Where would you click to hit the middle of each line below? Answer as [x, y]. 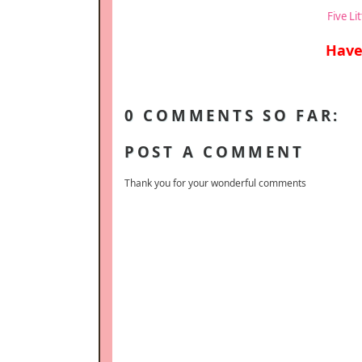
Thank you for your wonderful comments [215, 183]
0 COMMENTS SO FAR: [233, 116]
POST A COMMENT [215, 152]
